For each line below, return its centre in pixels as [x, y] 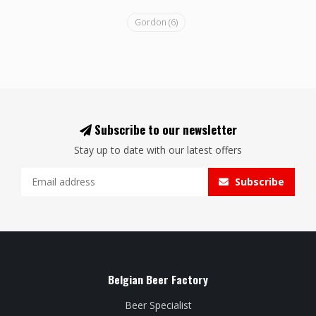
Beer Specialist [158, 305]
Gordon [152, 22]
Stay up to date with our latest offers [158, 150]
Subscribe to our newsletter [164, 129]
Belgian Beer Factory [158, 279]
